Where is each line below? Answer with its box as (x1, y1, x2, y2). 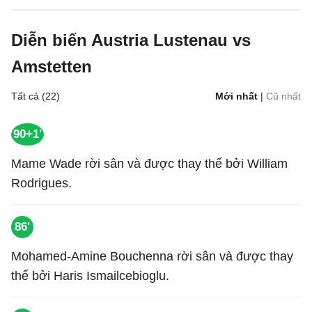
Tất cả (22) (11, 91, 60, 102)
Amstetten (11, 57, 92, 76)
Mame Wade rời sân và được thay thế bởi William (11, 157, 288, 171)
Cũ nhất (266, 91, 301, 102)
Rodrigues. (11, 176, 72, 190)
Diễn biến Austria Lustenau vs (11, 31, 251, 49)
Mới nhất (215, 91, 258, 102)
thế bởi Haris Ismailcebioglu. (11, 269, 169, 283)
